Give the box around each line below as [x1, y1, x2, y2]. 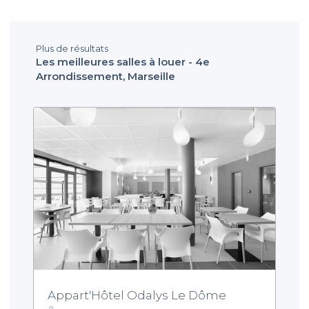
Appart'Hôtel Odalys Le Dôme [48, 288, 226, 302]
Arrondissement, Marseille [36, 70, 175, 83]
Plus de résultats [36, 43, 108, 54]
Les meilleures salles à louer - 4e [36, 55, 210, 68]
